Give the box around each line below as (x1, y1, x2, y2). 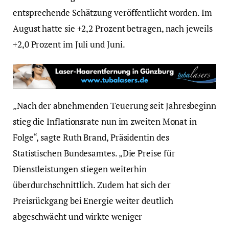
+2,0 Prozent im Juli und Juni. (13, 38, 125, 51)
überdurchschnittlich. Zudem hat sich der (13, 179, 171, 191)
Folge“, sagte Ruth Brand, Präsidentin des (13, 131, 169, 144)
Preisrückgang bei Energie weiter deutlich (13, 195, 173, 207)
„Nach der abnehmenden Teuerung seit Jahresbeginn (13, 100, 216, 112)
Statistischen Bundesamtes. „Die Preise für (13, 147, 175, 159)
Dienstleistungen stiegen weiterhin (13, 163, 147, 175)
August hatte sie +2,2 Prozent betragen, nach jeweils (13, 22, 213, 35)
